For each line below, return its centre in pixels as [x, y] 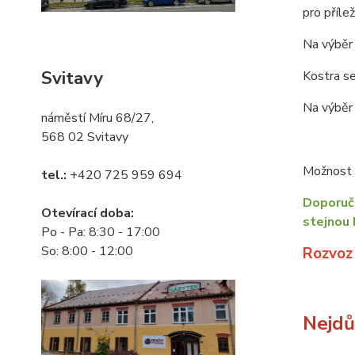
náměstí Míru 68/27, [97, 118]
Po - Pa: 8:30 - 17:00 [101, 233]
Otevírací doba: [88, 214]
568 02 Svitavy [85, 137]
